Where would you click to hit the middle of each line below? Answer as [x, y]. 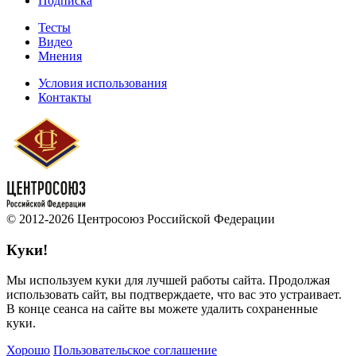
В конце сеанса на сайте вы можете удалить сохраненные [162, 309]
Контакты [65, 97]
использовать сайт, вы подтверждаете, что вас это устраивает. [174, 295]
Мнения [60, 56]
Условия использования [103, 83]
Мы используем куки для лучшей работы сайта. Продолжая [168, 281]
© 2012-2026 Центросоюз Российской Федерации [141, 219]
